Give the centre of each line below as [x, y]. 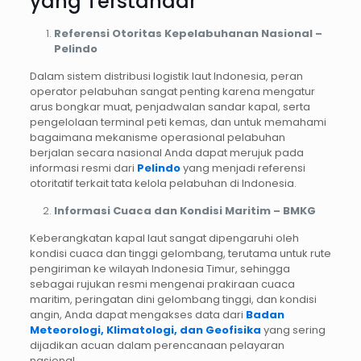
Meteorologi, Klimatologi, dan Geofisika [145, 330]
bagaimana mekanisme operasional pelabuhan [157, 137]
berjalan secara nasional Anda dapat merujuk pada [166, 152]
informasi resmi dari [83, 168]
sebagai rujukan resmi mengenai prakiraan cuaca [162, 284]
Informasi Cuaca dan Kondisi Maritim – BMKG [185, 210]
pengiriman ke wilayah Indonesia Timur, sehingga [160, 268]
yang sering [293, 330]
